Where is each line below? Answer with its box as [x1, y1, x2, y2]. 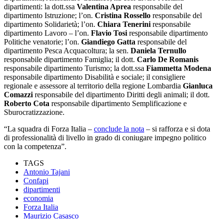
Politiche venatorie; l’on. [4, 37, 81, 46]
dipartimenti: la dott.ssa [4, 2, 77, 11]
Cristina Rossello [93, 11, 151, 20]
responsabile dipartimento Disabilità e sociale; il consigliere [4, 72, 185, 81]
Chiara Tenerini [97, 20, 151, 28]
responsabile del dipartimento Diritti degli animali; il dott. [33, 90, 210, 99]
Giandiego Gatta [81, 37, 135, 46]
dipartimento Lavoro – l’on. [4, 28, 91, 37]
